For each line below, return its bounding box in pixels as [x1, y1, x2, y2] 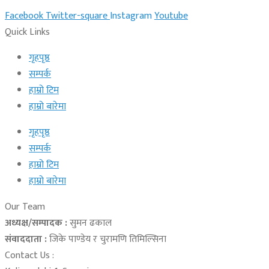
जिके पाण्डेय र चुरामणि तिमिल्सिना [47, 231, 166, 248]
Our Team [5, 199, 45, 216]
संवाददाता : [5, 231, 47, 248]
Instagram [110, 8, 152, 25]
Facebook [5, 8, 43, 25]
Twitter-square [46, 8, 107, 25]
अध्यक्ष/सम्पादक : [5, 215, 67, 232]
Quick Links [5, 24, 50, 41]
